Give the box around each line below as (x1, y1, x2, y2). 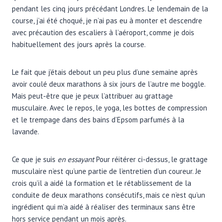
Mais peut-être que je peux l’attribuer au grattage (12, 91, 173, 101)
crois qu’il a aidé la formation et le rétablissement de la (12, 178, 191, 188)
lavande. (12, 126, 39, 136)
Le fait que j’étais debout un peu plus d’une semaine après (12, 67, 198, 77)
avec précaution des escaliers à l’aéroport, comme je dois (12, 27, 194, 37)
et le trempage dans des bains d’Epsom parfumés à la (12, 114, 184, 124)
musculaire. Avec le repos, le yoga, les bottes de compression (12, 103, 207, 112)
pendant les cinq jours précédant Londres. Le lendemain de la (12, 3, 208, 13)
